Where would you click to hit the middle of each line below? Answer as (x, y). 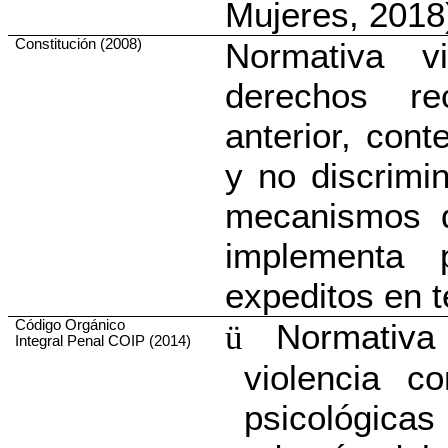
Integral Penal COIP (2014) (103, 341)
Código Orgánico (70, 325)
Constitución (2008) (79, 44)
